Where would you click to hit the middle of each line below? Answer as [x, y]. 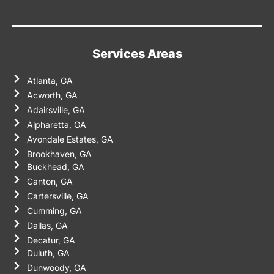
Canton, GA [50, 182]
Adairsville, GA [56, 110]
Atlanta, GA [50, 81]
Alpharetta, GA [56, 125]
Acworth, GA [52, 95]
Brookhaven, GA [59, 154]
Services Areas [137, 54]
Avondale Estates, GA [70, 139]
